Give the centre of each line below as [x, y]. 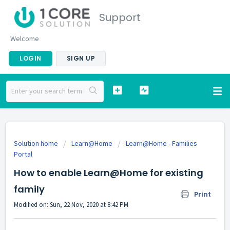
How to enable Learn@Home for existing [109, 173]
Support [120, 17]
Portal [23, 154]
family [29, 189]
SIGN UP [81, 58]
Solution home [37, 143]
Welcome [25, 39]
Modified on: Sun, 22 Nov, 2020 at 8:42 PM [71, 205]
